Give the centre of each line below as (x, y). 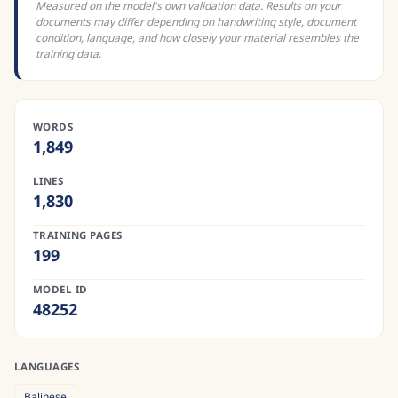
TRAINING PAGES (78, 235)
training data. (68, 54)
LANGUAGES (47, 366)
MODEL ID (60, 289)
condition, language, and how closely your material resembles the (197, 38)
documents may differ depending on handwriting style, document (196, 22)
